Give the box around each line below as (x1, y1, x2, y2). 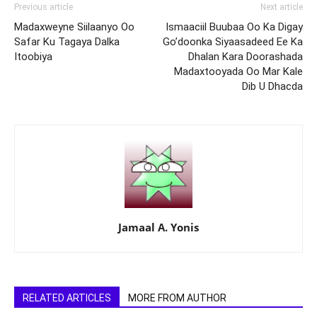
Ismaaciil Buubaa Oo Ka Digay (166, 21, 303, 33)
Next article (260, 2, 303, 12)
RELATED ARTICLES (23, 292, 111, 304)
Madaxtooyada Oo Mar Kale (174, 65, 303, 78)
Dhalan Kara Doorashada (188, 50, 303, 63)
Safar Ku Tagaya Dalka (14, 35, 120, 48)
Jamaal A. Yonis (118, 220, 199, 234)
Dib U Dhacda (242, 80, 303, 93)
